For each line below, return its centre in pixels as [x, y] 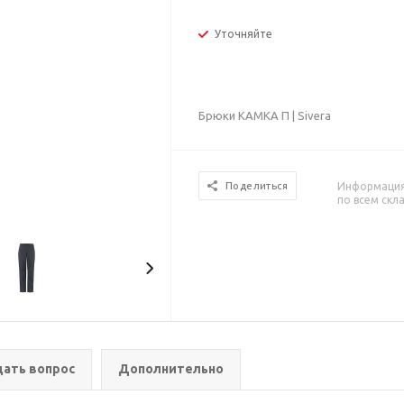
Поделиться [257, 186]
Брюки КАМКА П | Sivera [265, 115]
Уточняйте [244, 34]
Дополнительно [171, 369]
